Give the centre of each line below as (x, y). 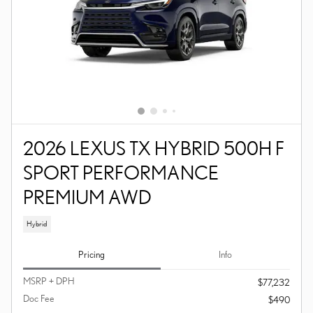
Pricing (92, 254)
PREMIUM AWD (87, 197)
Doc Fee (39, 299)
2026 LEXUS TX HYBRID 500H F (154, 148)
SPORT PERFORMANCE (121, 173)
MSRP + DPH (49, 281)
